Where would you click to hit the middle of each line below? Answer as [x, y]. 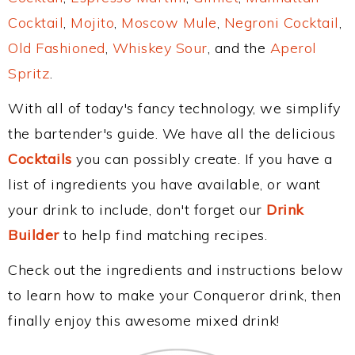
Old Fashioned [57, 48]
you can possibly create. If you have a [202, 159]
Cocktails [40, 159]
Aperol [293, 48]
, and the [239, 48]
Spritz [29, 73]
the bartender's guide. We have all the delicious [172, 134]
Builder [34, 235]
